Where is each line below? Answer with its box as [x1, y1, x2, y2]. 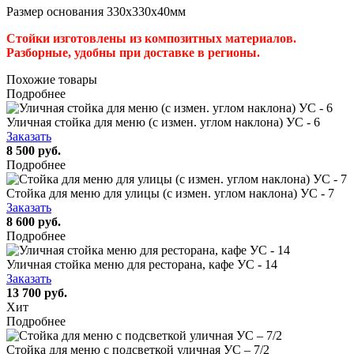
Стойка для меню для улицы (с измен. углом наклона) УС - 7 [6, 186, 334, 200]
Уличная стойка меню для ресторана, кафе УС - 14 [6, 257, 277, 271]
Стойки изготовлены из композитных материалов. [6, 31, 296, 45]
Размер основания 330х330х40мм [6, 4, 186, 18]
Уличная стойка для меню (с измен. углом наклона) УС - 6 [6, 115, 320, 129]
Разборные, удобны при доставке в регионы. [6, 45, 260, 59]
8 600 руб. [6, 214, 61, 228]
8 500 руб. [6, 143, 61, 157]
